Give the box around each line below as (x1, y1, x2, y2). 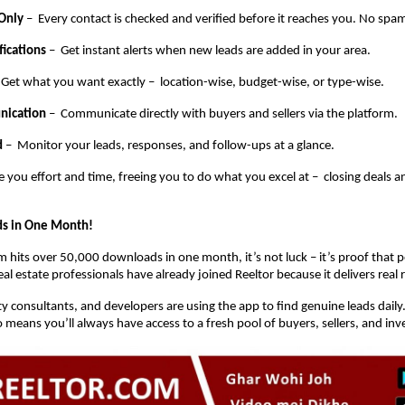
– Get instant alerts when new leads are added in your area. (46, 44, 371, 59)
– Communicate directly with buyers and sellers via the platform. (46, 108, 398, 122)
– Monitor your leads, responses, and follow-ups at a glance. (3, 139, 334, 154)
